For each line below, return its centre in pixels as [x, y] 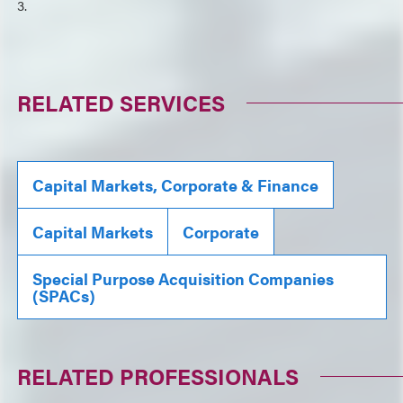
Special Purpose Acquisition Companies [184, 278]
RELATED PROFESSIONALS [158, 376]
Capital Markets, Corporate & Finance [176, 184]
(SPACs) [64, 295]
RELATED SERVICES [121, 102]
